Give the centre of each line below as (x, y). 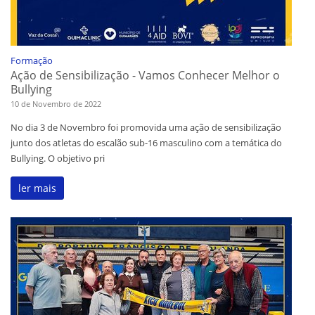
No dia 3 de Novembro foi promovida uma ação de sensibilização (146, 128)
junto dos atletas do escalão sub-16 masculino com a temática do (146, 143)
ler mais (37, 188)
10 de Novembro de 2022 (56, 104)
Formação (32, 61)
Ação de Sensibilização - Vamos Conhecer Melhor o (145, 76)
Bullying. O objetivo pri (58, 159)
